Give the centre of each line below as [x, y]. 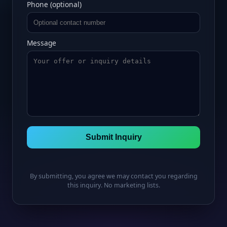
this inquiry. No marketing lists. [113, 185]
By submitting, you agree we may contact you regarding [113, 176]
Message [42, 43]
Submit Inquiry [113, 137]
